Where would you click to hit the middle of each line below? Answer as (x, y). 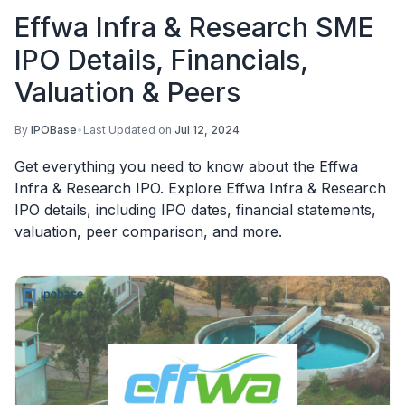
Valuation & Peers (127, 92)
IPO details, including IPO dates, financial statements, (195, 210)
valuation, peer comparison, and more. (148, 231)
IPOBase (54, 130)
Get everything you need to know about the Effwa (186, 166)
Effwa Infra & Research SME (194, 27)
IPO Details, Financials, (161, 60)
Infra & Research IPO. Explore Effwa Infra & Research (200, 188)
